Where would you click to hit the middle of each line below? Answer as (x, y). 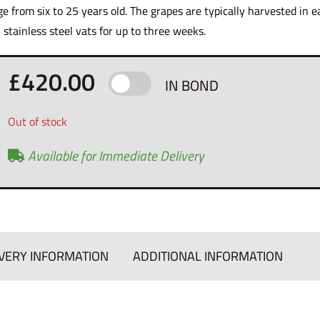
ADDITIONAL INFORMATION (208, 256)
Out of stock (38, 121)
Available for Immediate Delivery (115, 155)
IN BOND (192, 85)
